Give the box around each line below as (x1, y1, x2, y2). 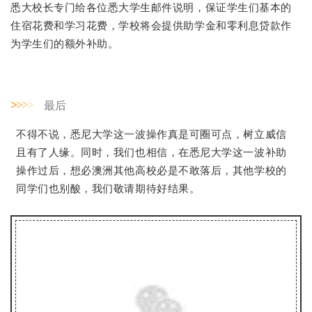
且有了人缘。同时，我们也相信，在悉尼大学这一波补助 (16, 145, 287, 159)
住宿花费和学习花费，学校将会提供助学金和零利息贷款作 (10, 19, 292, 31)
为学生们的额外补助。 (10, 37, 119, 49)
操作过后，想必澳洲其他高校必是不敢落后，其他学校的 (16, 163, 287, 177)
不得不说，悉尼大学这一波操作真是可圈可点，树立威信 (16, 127, 287, 141)
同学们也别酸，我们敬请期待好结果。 (16, 181, 201, 195)
